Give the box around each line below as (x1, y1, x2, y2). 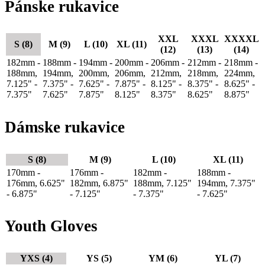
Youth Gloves (5, 217, 98, 235)
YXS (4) (20, 253, 53, 264)
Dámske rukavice (5, 118, 125, 136)
